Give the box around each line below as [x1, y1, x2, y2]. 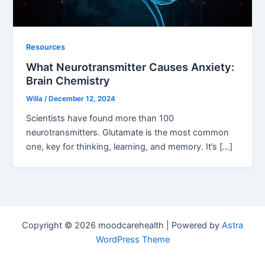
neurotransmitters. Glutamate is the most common [26, 127, 230, 138]
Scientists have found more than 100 [26, 113, 174, 124]
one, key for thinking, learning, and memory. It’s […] [26, 141, 233, 153]
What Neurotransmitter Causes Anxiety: [26, 60, 235, 74]
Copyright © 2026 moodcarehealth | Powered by [22, 220, 222, 231]
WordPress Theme [95, 234, 170, 245]
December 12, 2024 [49, 95, 116, 104]
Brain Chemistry [26, 74, 111, 88]
